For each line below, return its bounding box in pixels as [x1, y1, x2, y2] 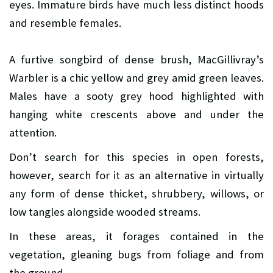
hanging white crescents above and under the [9, 107, 264, 121]
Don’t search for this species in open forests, [9, 149, 264, 164]
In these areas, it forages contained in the [9, 229, 264, 243]
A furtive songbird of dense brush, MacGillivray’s [9, 52, 264, 66]
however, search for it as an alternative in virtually [9, 168, 264, 182]
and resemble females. [9, 15, 121, 30]
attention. [9, 125, 57, 140]
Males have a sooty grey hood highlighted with [9, 88, 264, 103]
